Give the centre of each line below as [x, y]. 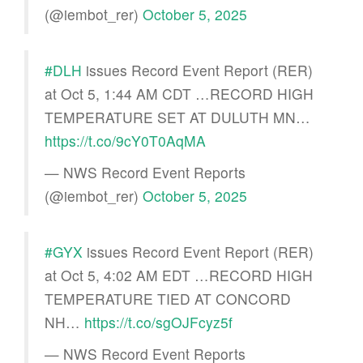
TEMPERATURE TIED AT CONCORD [168, 298]
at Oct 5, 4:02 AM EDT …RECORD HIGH [179, 275]
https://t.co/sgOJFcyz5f [158, 322]
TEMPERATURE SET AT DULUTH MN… [177, 117]
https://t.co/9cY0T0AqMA [125, 140]
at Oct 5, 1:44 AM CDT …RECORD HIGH [179, 93]
